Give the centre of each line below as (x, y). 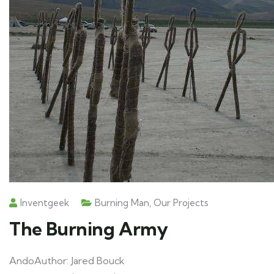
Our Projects (181, 203)
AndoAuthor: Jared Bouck (67, 261)
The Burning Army (89, 229)
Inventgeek (45, 203)
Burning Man (122, 203)
